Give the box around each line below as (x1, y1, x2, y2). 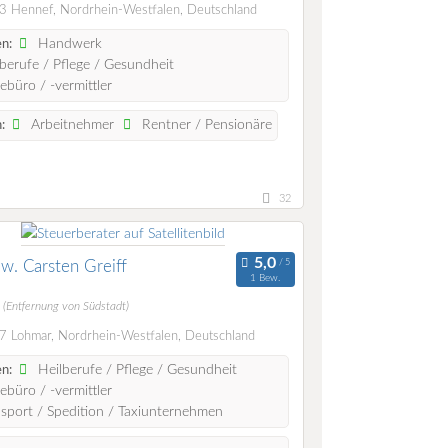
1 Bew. (250, 272, 281, 283)
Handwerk (34, 36, 103, 51)
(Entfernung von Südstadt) (3, 300, 129, 312)
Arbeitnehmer (27, 117, 115, 132)
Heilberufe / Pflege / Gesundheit (34, 363, 238, 378)
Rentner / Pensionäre (138, 117, 273, 132)
